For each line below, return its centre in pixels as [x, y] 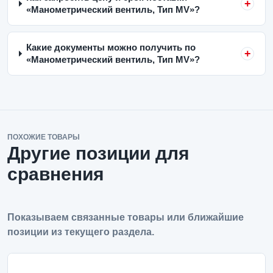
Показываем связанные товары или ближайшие [126, 217]
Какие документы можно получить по [111, 47]
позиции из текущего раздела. [81, 232]
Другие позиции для [98, 153]
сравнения [56, 174]
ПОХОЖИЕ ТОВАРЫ [44, 137]
